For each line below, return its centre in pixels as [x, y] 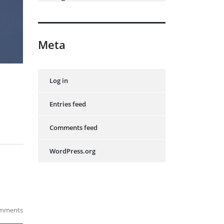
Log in [59, 80]
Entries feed [68, 104]
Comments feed [73, 127]
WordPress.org [72, 151]
